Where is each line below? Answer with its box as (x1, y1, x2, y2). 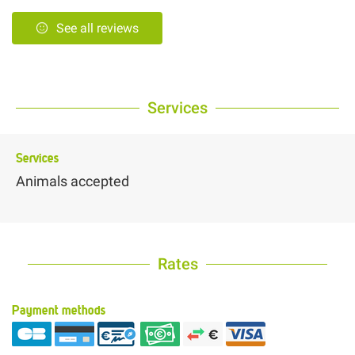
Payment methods (12, 302, 105, 319)
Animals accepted (16, 173, 129, 190)
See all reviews (56, 21, 139, 36)
